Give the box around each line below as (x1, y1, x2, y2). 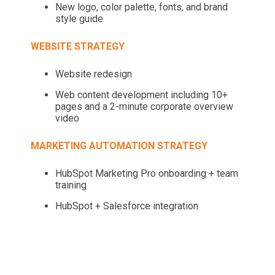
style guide (55, 13, 103, 25)
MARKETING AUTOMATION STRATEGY (31, 140, 207, 152)
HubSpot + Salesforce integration (55, 200, 198, 212)
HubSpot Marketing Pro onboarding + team (55, 168, 238, 180)
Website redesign (55, 68, 132, 80)
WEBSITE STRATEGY (31, 41, 125, 53)
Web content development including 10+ (55, 89, 228, 101)
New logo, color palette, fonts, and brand (55, 1, 228, 14)
